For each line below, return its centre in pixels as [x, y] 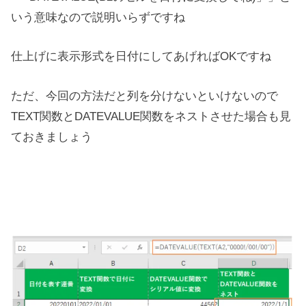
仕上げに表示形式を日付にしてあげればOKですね [141, 56]
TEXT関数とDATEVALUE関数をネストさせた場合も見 [151, 116]
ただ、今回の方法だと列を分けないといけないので [145, 96]
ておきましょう [52, 137]
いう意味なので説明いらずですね [98, 17]
